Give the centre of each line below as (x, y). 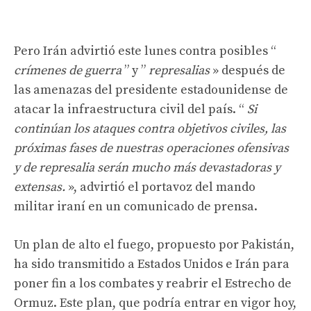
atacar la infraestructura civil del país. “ (131, 109)
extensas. (40, 187)
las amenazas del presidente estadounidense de (151, 90)
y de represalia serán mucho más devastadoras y (147, 167)
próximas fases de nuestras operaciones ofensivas (151, 148)
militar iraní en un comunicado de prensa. (136, 206)
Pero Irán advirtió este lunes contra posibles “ (145, 51)
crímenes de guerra (68, 70)
